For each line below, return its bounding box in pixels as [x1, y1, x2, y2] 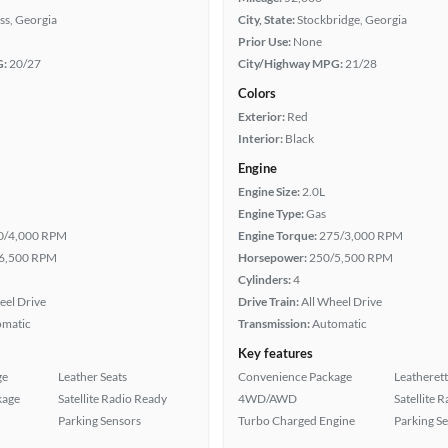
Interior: [238, 131, 283, 146]
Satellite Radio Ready [58, 391, 167, 406]
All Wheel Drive [301, 294, 382, 309]
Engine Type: [238, 206, 304, 221]
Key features [238, 345, 313, 361]
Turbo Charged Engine [238, 413, 355, 428]
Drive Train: [238, 294, 299, 309]
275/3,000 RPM [319, 228, 403, 243]
